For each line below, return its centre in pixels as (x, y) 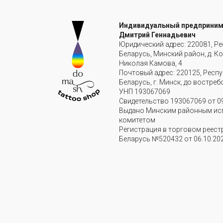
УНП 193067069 (145, 92)
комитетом (137, 120)
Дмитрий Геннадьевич (158, 35)
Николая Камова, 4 (151, 63)
